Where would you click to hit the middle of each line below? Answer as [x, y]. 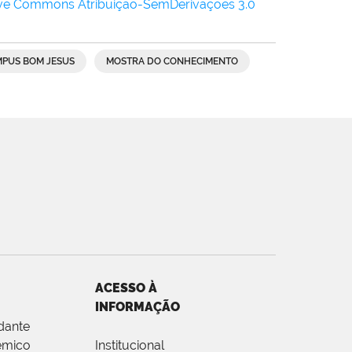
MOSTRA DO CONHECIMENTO [172, 61]
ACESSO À [126, 288]
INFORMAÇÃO [137, 306]
